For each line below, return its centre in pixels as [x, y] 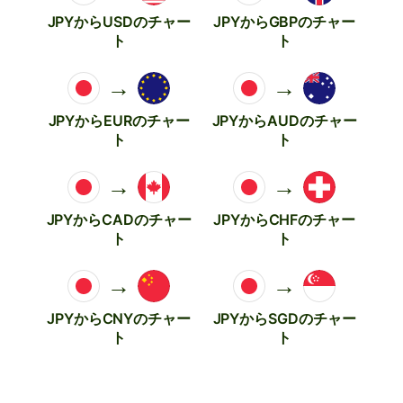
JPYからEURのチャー [119, 120]
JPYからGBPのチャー [284, 21]
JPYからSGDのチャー [284, 318]
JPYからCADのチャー [119, 219]
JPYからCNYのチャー [119, 318]
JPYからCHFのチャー [284, 219]
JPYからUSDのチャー [119, 21]
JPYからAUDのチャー [284, 120]
